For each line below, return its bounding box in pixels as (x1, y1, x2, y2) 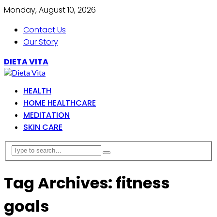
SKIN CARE (23, 122, 62, 133)
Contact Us (23, 24, 66, 35)
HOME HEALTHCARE (23, 97, 96, 108)
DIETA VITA (4, 56, 48, 67)
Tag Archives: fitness (4, 172, 170, 194)
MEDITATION (23, 109, 70, 121)
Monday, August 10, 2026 (4, 4, 96, 15)
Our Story (23, 36, 58, 47)
